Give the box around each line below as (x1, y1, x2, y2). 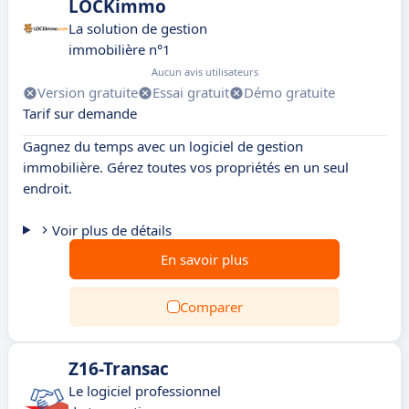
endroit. (23, 179, 72, 197)
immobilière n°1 (68, 40, 171, 58)
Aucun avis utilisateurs (152, 65, 258, 79)
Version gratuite (37, 83, 138, 101)
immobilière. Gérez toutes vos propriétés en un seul (23, 158, 349, 176)
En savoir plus (161, 250, 248, 268)
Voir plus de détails (51, 221, 172, 239)
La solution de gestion (68, 19, 207, 37)
